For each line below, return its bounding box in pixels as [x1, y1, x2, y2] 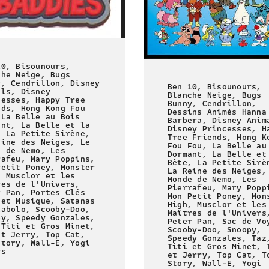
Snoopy [226, 223, 257, 236]
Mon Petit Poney [168, 190, 242, 202]
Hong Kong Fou [20, 103, 85, 115]
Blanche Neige [168, 89, 232, 101]
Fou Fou [168, 139, 202, 152]
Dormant [168, 148, 202, 160]
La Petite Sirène [5, 128, 85, 141]
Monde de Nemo [168, 173, 232, 186]
